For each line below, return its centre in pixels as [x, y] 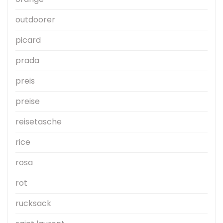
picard [28, 40]
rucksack [33, 204]
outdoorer [35, 20]
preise [28, 102]
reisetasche [39, 122]
